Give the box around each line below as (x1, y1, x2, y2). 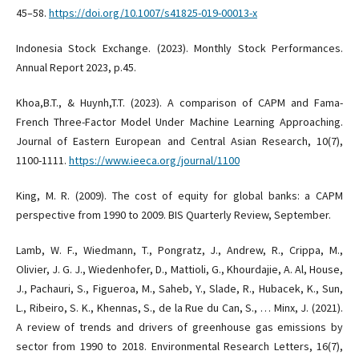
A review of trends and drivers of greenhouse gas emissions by (15, 320, 344, 335)
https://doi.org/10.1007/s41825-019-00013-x (48, 6, 257, 21)
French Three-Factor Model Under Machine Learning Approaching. (15, 115, 344, 130)
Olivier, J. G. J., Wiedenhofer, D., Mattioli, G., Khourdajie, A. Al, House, (15, 262, 344, 277)
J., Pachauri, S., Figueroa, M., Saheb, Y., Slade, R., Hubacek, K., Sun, (15, 281, 344, 296)
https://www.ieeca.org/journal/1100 (68, 153, 240, 168)
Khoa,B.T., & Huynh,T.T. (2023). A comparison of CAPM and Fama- (15, 95, 344, 111)
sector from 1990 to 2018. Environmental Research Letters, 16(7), (15, 339, 344, 354)
